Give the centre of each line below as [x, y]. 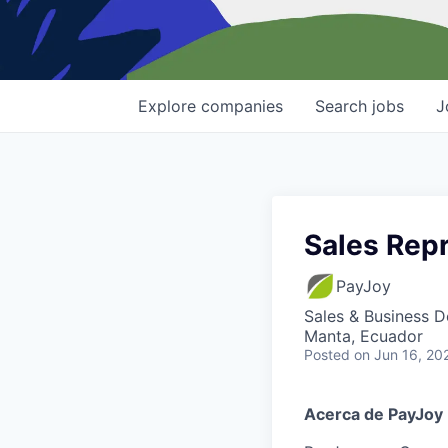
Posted [327, 355]
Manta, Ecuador [363, 336]
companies [242, 106]
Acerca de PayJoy [373, 414]
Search [343, 106]
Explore [169, 106]
